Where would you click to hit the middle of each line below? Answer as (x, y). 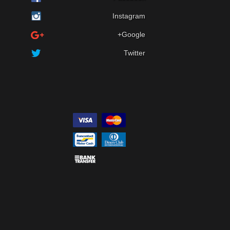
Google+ (133, 34)
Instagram (129, 16)
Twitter (134, 53)
